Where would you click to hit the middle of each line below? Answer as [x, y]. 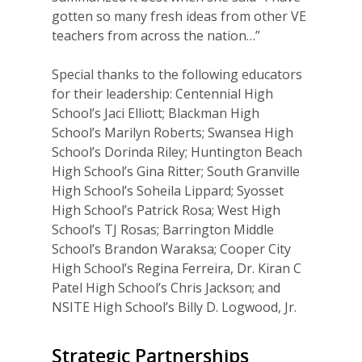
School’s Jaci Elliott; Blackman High [156, 114]
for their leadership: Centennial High [162, 94]
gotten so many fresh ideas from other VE [179, 17]
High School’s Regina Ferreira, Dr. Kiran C [177, 269]
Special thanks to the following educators [177, 75]
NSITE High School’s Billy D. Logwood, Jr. [174, 307]
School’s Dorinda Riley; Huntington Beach [177, 152]
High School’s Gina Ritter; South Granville [176, 172]
